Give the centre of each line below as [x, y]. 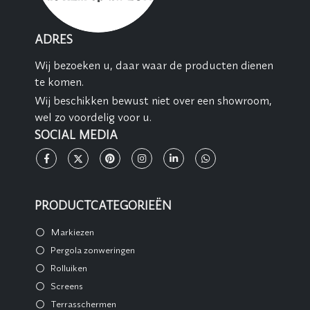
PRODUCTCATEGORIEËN [103, 206]
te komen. [59, 82]
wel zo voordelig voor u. [93, 117]
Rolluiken [69, 268]
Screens [66, 286]
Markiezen [72, 232]
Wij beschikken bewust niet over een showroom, [153, 101]
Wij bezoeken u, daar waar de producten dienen [154, 65]
